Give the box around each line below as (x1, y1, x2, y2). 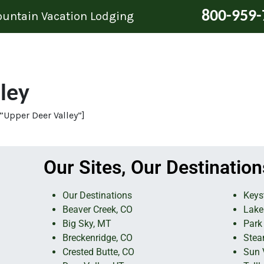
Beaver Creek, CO (62, 204, 133, 215)
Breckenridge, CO (62, 232, 133, 243)
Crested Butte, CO (62, 246, 134, 258)
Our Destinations (62, 190, 132, 201)
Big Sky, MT (62, 218, 111, 229)
